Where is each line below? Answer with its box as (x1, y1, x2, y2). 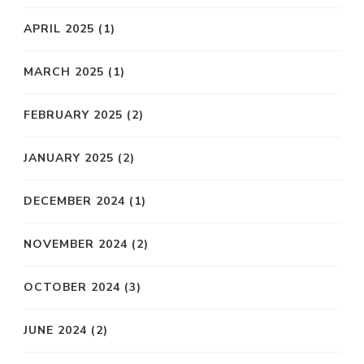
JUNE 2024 (24, 323, 87, 339)
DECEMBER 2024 (24, 193, 125, 210)
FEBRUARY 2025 (24, 107, 123, 123)
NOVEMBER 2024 (24, 236, 128, 253)
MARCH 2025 (24, 64, 104, 80)
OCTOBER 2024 (24, 279, 120, 296)
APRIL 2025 (24, 21, 94, 37)
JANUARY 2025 (24, 150, 114, 167)
